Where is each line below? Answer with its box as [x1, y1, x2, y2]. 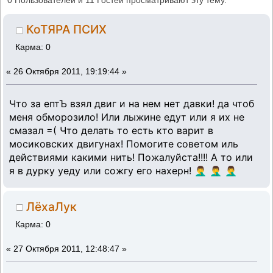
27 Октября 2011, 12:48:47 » [13, 244, 127, 253]
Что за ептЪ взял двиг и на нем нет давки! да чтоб [9, 97, 254, 110]
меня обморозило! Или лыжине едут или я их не [9, 110, 244, 123]
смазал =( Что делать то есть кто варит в [9, 124, 213, 136]
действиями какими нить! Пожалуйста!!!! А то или [9, 151, 253, 163]
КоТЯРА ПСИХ [26, 22, 107, 37]
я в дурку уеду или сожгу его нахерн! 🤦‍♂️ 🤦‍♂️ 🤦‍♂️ [9, 164, 237, 177]
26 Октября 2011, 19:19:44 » [13, 67, 127, 76]
